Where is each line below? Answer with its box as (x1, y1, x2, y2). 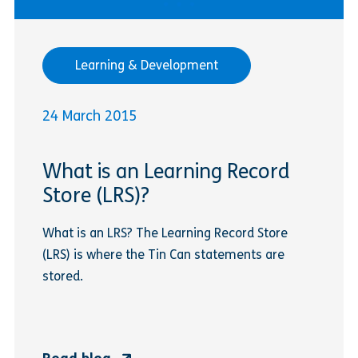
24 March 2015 (42, 106, 137, 125)
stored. (42, 268, 83, 284)
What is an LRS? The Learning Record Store (42, 225, 288, 241)
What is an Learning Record (42, 160, 290, 185)
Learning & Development (74, 57, 218, 73)
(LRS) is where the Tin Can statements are (42, 247, 284, 263)
